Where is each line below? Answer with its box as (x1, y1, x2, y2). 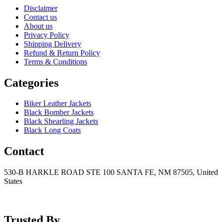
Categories (4, 76, 58, 89)
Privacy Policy (24, 30, 69, 39)
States (4, 177, 22, 186)
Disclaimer (24, 3, 57, 12)
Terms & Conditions (24, 57, 87, 66)
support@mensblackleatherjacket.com (4, 195, 122, 204)
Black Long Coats (24, 126, 81, 135)
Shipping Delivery (24, 39, 81, 48)
